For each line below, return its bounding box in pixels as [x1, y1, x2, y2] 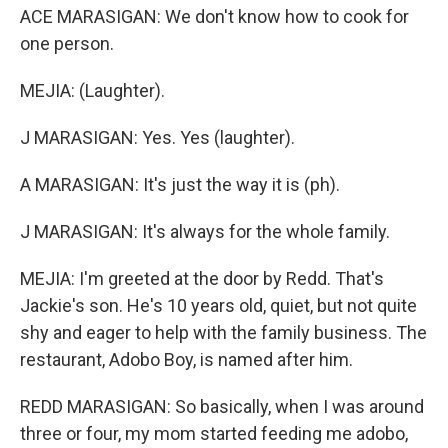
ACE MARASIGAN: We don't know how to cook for [20, 6, 409, 27]
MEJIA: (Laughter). [20, 80, 165, 101]
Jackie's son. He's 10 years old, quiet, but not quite [20, 295, 417, 316]
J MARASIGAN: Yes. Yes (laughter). [20, 127, 295, 148]
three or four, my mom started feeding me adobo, [20, 423, 408, 444]
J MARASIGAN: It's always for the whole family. [20, 221, 390, 242]
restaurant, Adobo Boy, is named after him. [20, 349, 353, 370]
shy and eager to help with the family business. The [20, 322, 427, 343]
